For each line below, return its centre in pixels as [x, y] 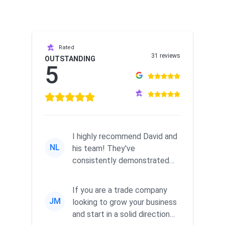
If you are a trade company [120, 190]
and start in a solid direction [121, 214]
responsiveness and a [110, 173]
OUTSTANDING [70, 59]
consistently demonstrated [121, 161]
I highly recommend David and [125, 137]
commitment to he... [108, 185]
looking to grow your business [125, 202]
